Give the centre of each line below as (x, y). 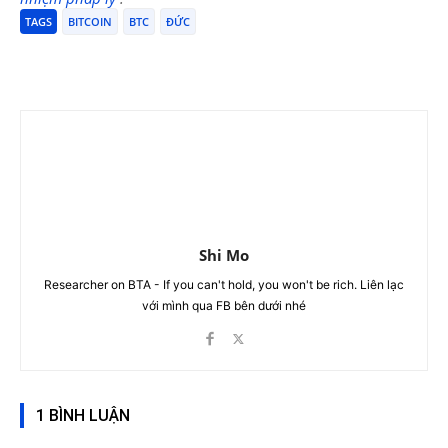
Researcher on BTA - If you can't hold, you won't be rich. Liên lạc (224, 284)
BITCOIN (90, 21)
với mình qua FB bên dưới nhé (224, 305)
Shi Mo (224, 255)
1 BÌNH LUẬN (83, 415)
